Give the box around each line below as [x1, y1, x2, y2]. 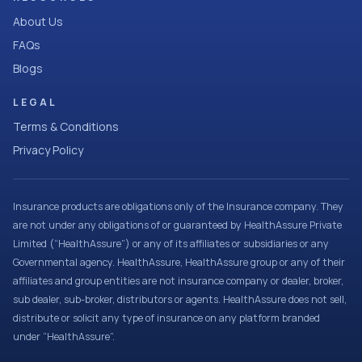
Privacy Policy [13, 142, 83, 158]
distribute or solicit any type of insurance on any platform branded [13, 311, 320, 325]
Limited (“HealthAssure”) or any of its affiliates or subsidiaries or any [13, 237, 329, 250]
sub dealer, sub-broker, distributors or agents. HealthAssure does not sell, [13, 293, 347, 306]
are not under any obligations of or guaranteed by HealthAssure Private [13, 218, 342, 232]
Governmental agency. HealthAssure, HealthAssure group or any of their [13, 255, 345, 269]
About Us [13, 14, 63, 29]
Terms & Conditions [13, 119, 119, 134]
